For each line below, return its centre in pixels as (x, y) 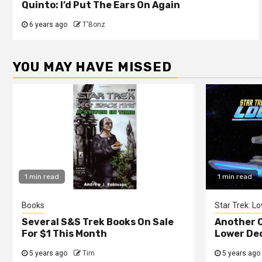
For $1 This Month (64, 233)
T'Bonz (94, 24)
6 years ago (47, 24)
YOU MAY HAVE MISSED (92, 67)
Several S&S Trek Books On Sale (98, 222)
